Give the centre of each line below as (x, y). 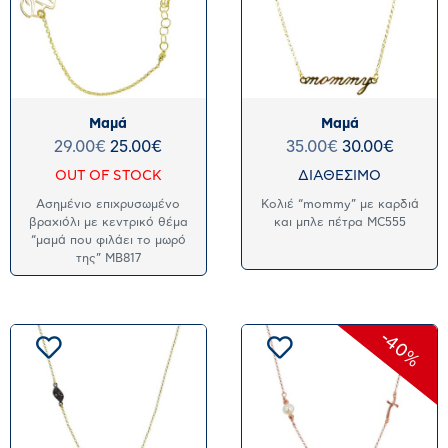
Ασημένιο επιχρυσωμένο (108, 203)
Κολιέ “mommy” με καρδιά (339, 203)
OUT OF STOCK (108, 175)
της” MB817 (108, 257)
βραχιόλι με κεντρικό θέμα (108, 221)
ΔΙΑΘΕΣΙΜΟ (340, 175)
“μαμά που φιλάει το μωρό (108, 239)
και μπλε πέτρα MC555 (339, 221)
